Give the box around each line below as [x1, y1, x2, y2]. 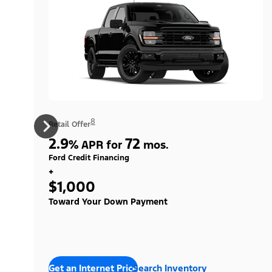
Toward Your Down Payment [49, 196, 168, 208]
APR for [78, 138, 125, 152]
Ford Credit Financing [49, 153, 129, 163]
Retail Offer [49, 120, 90, 130]
